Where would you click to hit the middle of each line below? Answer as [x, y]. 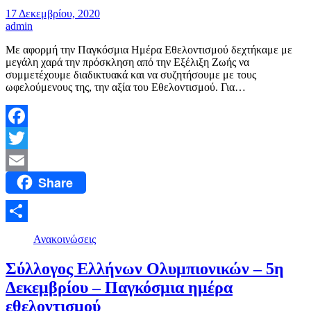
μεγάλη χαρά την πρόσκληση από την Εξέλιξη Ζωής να [127, 62]
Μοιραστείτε [34, 233]
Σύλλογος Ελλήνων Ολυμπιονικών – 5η [145, 269]
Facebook [27, 137]
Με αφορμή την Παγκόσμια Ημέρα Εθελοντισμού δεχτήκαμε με [149, 49]
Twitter [21, 160]
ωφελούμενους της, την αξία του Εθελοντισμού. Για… [126, 87]
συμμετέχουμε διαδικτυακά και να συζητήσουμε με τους [131, 74]
